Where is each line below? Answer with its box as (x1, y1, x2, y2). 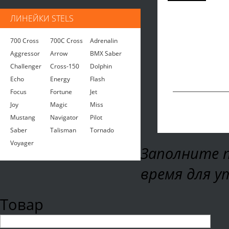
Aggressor (10, 49, 40, 58)
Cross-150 (50, 62, 79, 71)
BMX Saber (90, 49, 122, 58)
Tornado (90, 126, 114, 134)
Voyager (10, 139, 34, 147)
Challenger (10, 62, 41, 71)
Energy (50, 75, 70, 83)
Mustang (10, 113, 35, 122)
